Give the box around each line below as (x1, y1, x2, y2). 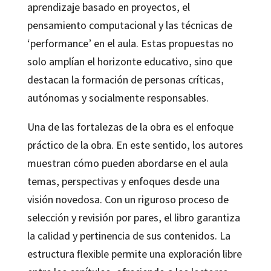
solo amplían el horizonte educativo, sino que (27, 54, 232, 68)
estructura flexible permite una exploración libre (27, 246, 242, 261)
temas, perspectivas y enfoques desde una (27, 174, 220, 188)
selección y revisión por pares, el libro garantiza (27, 210, 240, 224)
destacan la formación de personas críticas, (27, 72, 224, 87)
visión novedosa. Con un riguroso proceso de (27, 192, 229, 206)
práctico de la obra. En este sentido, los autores (27, 137, 243, 152)
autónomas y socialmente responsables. (27, 90, 209, 105)
